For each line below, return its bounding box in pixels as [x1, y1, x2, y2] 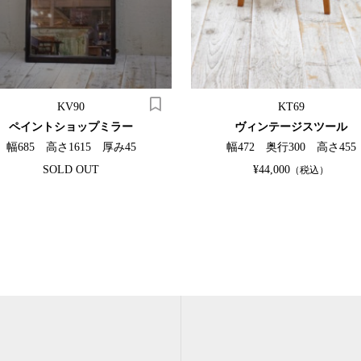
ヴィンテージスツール [234, 120, 348, 133]
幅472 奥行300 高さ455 [226, 140, 356, 153]
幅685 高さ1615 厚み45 [6, 140, 136, 153]
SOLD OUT [43, 163, 100, 176]
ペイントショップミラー [9, 120, 134, 133]
